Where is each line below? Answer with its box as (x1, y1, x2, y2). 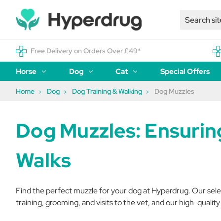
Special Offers (160, 67, 210, 76)
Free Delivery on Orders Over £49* (31, 46, 141, 55)
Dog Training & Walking (72, 87, 142, 96)
